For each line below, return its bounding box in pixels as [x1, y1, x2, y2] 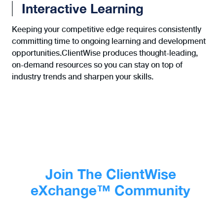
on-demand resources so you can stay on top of [12, 60, 183, 70]
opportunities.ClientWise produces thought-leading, [12, 48, 198, 58]
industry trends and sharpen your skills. [12, 72, 153, 81]
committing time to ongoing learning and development [12, 36, 206, 46]
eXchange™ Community [31, 182, 190, 198]
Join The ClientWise [45, 165, 176, 182]
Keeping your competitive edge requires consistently [12, 24, 201, 34]
